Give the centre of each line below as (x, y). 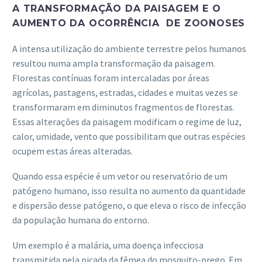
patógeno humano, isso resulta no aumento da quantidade (129, 191)
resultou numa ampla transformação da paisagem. (114, 63)
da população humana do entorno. (81, 220)
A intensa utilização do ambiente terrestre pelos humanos (129, 49)
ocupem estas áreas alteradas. (73, 151)
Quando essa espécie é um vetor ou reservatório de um (120, 176)
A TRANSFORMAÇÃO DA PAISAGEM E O (117, 9)
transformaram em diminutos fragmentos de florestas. (123, 107)
